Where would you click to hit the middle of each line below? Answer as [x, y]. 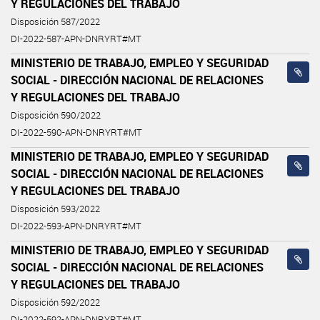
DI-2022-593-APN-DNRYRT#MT [76, 226]
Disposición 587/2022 [55, 21]
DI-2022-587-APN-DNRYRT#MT [76, 39]
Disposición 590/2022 [56, 115]
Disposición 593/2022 [55, 209]
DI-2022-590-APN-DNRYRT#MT [76, 132]
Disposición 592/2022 [55, 302]
